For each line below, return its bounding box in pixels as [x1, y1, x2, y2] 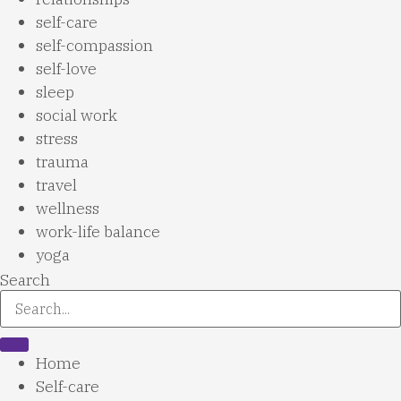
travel [36, 175, 77, 196]
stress [36, 128, 78, 149]
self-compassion [36, 35, 153, 56]
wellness [36, 198, 99, 219]
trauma [36, 151, 89, 173]
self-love [36, 58, 97, 80]
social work [36, 105, 117, 126]
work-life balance [36, 221, 160, 243]
